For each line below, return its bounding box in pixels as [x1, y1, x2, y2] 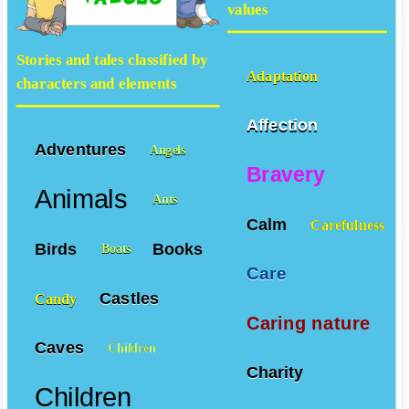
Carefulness [310, 215, 385, 233]
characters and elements [16, 75, 177, 93]
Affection [246, 116, 318, 135]
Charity [246, 363, 309, 383]
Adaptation [246, 68, 322, 85]
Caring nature [246, 312, 375, 334]
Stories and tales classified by [16, 51, 208, 68]
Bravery [246, 163, 326, 187]
